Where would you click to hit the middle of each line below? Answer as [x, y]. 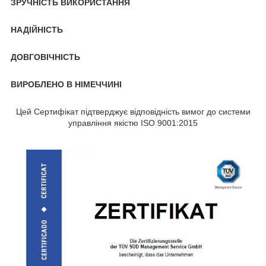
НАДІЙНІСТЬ [37, 30]
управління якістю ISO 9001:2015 [133, 123]
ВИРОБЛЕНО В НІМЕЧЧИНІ [66, 85]
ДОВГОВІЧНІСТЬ [45, 57]
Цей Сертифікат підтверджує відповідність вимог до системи [133, 112]
